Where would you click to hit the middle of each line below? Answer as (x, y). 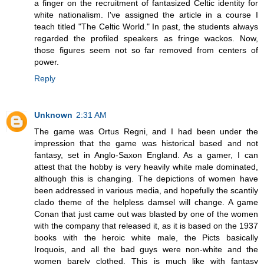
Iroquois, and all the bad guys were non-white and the (146, 249)
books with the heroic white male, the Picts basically (146, 237)
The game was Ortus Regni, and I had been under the (146, 131)
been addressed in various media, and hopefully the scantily (146, 190)
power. (47, 62)
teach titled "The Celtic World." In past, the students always (146, 26)
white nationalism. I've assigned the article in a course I (146, 14)
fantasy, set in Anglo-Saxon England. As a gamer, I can (146, 155)
